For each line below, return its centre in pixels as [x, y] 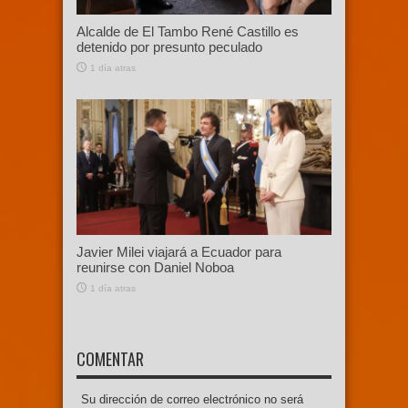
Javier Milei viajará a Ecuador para [179, 252]
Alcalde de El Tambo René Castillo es [188, 31]
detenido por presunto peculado [169, 46]
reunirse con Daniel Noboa [155, 268]
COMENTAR [110, 359]
